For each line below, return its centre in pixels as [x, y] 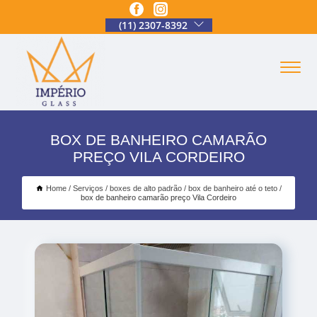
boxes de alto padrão [146, 188]
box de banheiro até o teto [233, 188]
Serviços [88, 188]
